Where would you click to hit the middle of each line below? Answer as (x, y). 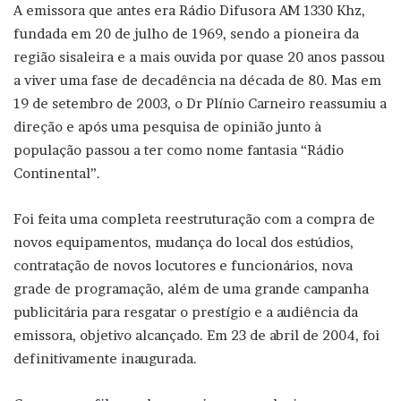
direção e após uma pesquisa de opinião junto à (167, 126)
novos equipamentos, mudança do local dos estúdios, (183, 242)
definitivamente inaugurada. (105, 358)
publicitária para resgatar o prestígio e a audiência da (186, 311)
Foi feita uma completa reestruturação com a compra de (194, 218)
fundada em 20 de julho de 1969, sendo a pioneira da (186, 33)
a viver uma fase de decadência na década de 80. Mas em (197, 80)
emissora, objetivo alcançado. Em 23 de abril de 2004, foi (196, 335)
